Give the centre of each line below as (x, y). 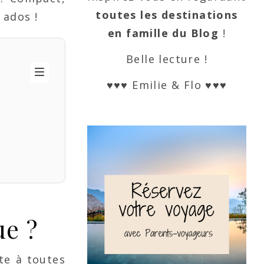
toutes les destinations (167, 15)
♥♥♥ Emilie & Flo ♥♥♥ (167, 85)
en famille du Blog (163, 33)
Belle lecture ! (167, 59)
